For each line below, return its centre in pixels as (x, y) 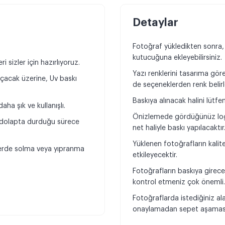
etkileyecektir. (155, 155)
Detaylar (155, 23)
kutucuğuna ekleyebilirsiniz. (178, 58)
